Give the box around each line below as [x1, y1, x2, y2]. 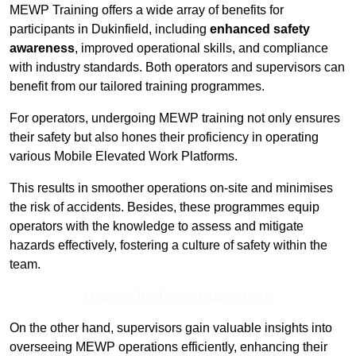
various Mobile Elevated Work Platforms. [10, 149, 238, 164]
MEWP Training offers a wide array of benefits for [10, 3, 284, 17]
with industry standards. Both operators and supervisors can [10, 60, 345, 75]
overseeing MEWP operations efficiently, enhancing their [10, 340, 327, 354]
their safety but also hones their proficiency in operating [10, 130, 319, 145]
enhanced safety [210, 22, 310, 37]
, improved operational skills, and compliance [75, 41, 328, 56]
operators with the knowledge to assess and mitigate [10, 219, 304, 234]
